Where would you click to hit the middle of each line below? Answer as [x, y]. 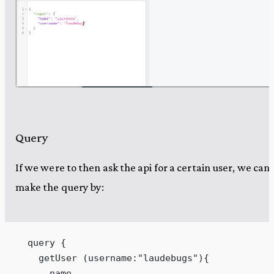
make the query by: [60, 187]
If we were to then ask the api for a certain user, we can [143, 167]
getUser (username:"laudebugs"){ [113, 257]
